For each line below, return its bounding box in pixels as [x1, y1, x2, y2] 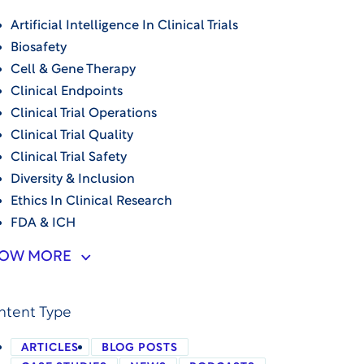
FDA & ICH [11, 217, 76, 231]
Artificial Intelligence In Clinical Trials [11, 19, 239, 33]
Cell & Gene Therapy [11, 63, 136, 77]
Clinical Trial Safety [11, 151, 128, 165]
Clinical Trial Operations [11, 107, 158, 121]
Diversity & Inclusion [11, 173, 136, 187]
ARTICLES [21, 342, 80, 355]
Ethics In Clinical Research [11, 195, 173, 209]
